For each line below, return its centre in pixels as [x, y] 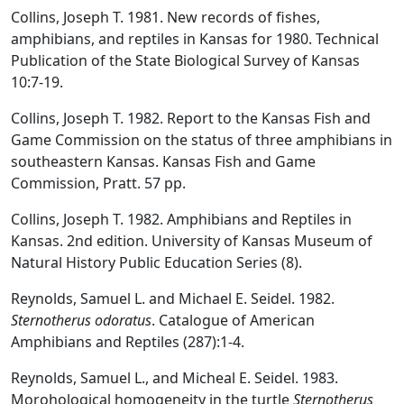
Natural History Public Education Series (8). [156, 262]
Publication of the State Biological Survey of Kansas [185, 60]
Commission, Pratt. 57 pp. [98, 183]
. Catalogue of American [233, 320]
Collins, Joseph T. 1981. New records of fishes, [165, 17]
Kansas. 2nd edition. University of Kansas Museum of [192, 240]
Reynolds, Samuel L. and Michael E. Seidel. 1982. [173, 298]
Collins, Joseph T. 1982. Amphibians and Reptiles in [181, 219]
